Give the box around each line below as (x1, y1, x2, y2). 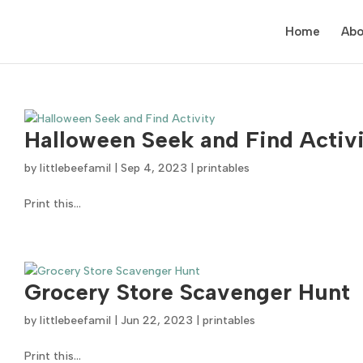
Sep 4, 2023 (121, 161, 188, 175)
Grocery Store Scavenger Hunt (24, 278, 351, 305)
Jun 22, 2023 (121, 314, 194, 327)
